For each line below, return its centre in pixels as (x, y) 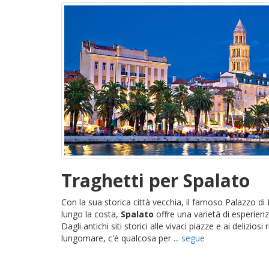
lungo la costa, (91, 214)
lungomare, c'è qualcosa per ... (121, 238)
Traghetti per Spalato (156, 180)
